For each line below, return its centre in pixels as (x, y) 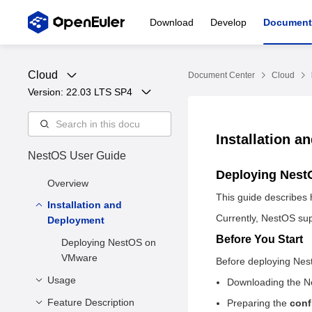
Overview (68, 183)
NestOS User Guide (77, 156)
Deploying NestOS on (109, 242)
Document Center (221, 75)
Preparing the (258, 303)
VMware (79, 258)
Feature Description (91, 302)
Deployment (76, 220)
